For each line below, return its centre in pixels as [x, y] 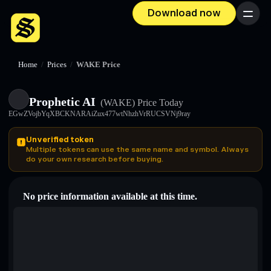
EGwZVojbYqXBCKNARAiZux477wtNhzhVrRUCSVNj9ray [100, 114]
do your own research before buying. [95, 159]
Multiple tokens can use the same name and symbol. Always [137, 149]
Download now [184, 13]
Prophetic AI [62, 102]
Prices [57, 65]
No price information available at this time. [110, 196]
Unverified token [60, 140]
